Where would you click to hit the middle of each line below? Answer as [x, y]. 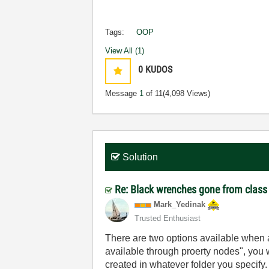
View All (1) [125, 51]
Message [122, 93]
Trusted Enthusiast [168, 218]
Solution [141, 157]
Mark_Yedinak [180, 204]
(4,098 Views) [187, 93]
